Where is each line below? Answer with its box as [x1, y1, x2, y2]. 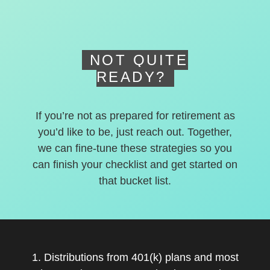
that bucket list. [99, 175, 171, 187]
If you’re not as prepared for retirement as [35, 110, 235, 122]
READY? [96, 69, 166, 85]
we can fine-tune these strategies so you [38, 142, 232, 154]
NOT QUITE [89, 52, 189, 68]
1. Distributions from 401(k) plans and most [31, 251, 239, 263]
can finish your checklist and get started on [33, 159, 237, 171]
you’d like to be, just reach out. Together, [38, 126, 232, 138]
